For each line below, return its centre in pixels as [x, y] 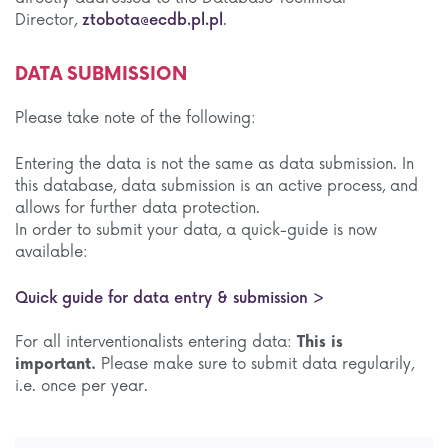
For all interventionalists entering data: [153, 342]
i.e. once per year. [81, 386]
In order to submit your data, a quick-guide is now [196, 230]
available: [51, 252]
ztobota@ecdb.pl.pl [152, 20]
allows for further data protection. [137, 208]
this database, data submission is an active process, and [216, 186]
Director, [48, 20]
